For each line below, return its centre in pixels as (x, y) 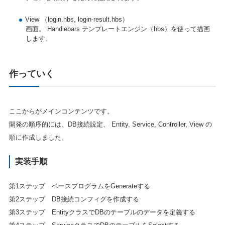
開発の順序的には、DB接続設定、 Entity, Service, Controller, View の (110, 124)
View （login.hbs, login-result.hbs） (77, 19)
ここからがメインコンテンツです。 (61, 111)
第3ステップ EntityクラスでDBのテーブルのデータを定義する (102, 212)
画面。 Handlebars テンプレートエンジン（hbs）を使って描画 (118, 29)
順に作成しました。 (38, 137)
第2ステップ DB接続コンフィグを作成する (74, 199)
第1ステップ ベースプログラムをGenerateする (79, 186)
